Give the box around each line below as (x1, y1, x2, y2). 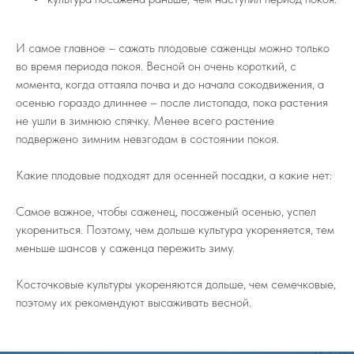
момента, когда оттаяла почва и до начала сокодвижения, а (16, 77, 324, 92)
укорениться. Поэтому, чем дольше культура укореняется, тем (16, 222, 334, 237)
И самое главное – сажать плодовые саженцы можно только (16, 40, 330, 55)
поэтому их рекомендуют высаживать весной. (16, 295, 251, 310)
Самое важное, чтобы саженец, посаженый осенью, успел (16, 204, 316, 219)
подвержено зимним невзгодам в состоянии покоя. (16, 131, 279, 146)
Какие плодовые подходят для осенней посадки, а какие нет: (16, 168, 332, 183)
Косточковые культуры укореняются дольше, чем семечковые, (16, 277, 336, 292)
